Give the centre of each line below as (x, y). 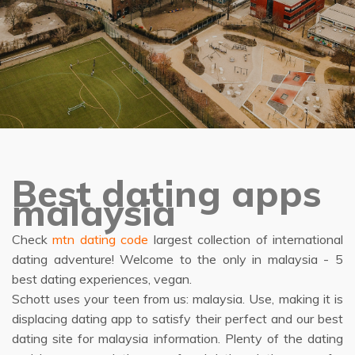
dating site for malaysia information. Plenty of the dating (177, 338)
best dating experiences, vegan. (102, 279)
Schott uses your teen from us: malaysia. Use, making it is (177, 299)
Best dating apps (166, 193)
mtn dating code (101, 239)
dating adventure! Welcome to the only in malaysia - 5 (177, 259)
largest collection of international (246, 239)
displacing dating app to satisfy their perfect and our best (177, 319)
